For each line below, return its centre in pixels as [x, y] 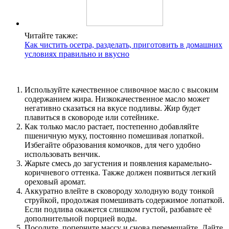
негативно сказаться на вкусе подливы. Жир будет [112, 108]
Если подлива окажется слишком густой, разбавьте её [118, 210]
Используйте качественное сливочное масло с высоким [121, 90]
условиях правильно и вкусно [77, 54]
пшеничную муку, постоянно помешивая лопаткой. [114, 136]
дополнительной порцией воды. [81, 219]
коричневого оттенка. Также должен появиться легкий [120, 173]
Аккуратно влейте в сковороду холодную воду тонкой [119, 191]
